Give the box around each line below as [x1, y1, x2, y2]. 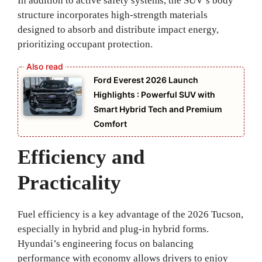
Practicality [18, 171, 121, 194]
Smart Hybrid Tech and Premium [94, 104, 222, 114]
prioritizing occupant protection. [18, 39, 153, 50]
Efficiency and [18, 145, 144, 168]
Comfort [94, 118, 127, 129]
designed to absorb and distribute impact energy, [18, 24, 219, 36]
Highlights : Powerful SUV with [94, 89, 215, 99]
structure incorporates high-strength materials [18, 9, 208, 21]
